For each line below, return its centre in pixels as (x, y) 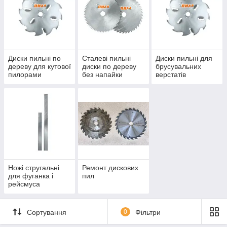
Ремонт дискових (110, 168)
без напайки (102, 75)
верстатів (171, 75)
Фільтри (148, 212)
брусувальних (179, 67)
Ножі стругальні (34, 168)
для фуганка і (31, 176)
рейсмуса (24, 184)
